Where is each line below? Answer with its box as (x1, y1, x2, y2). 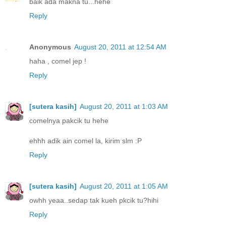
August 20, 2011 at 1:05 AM (80, 182, 168, 190)
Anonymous (29, 42, 71, 51)
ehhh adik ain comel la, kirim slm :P (29, 136, 142, 145)
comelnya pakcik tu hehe (29, 116, 108, 125)
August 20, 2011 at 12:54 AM (74, 42, 166, 51)
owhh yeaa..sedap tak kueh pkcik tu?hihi (29, 196, 158, 204)
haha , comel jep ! (29, 56, 86, 65)
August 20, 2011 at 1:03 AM (80, 102, 168, 110)
